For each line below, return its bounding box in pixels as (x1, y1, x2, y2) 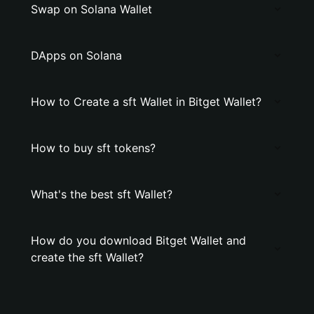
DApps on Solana (31, 48, 122, 62)
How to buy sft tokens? (31, 141, 156, 155)
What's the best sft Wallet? (31, 187, 172, 201)
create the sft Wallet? (31, 250, 144, 264)
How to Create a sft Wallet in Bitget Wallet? (31, 95, 261, 109)
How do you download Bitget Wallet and (31, 233, 246, 247)
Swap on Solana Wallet (31, 2, 152, 16)
